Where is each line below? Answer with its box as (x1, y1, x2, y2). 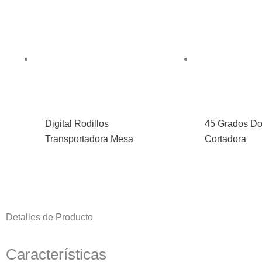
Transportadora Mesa (45, 134, 134, 144)
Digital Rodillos (45, 119, 109, 129)
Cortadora (205, 134, 247, 144)
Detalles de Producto (6, 212, 93, 223)
